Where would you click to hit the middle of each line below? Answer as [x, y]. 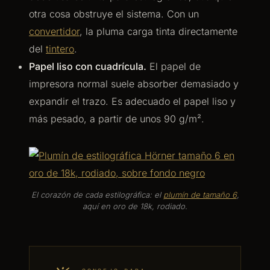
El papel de [174, 66]
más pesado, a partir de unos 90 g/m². [117, 119]
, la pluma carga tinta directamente [159, 31]
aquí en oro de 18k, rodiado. [135, 206]
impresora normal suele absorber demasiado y [134, 84]
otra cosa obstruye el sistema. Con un [114, 14]
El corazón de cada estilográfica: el [97, 195]
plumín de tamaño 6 [200, 195]
